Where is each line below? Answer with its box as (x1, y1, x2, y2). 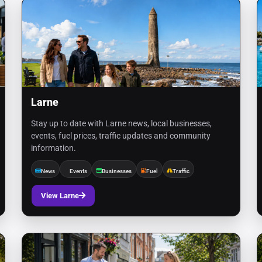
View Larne (40, 191, 79, 200)
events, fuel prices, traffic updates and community (30, 131, 211, 140)
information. (30, 143, 76, 153)
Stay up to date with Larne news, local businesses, (30, 119, 212, 128)
